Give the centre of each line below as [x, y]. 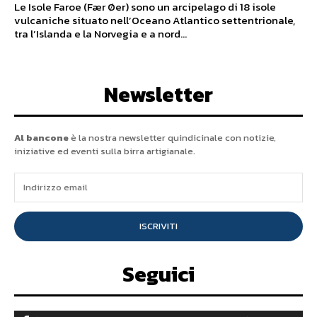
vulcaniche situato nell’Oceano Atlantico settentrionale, [155, 20]
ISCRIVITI [158, 226]
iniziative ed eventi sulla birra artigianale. [105, 151]
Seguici [158, 274]
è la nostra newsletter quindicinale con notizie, [172, 137]
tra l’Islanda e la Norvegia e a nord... [100, 33]
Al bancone [41, 137]
